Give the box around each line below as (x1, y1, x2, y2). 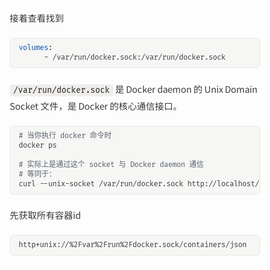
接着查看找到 (10, 11, 64, 25)
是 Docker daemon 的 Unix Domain (113, 82, 257, 95)
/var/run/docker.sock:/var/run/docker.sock (52, 53, 225, 63)
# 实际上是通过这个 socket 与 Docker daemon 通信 (19, 160, 204, 169)
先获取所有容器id (10, 209, 81, 222)
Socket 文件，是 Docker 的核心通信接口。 (10, 99, 182, 112)
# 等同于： (19, 169, 56, 179)
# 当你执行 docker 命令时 (19, 131, 111, 140)
